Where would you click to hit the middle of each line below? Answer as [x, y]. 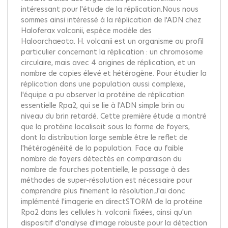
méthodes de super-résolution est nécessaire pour [107, 180]
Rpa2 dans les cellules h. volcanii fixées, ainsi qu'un [106, 212]
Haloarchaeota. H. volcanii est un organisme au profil [112, 41]
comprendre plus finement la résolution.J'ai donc [103, 191]
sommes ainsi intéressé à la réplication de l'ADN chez [111, 20]
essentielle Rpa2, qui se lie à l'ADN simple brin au [103, 105]
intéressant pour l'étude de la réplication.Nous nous [110, 9]
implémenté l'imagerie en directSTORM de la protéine [112, 202]
